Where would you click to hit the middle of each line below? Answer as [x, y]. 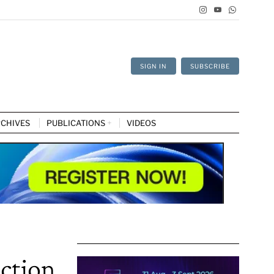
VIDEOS [141, 123]
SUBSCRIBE [210, 66]
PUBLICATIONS [76, 123]
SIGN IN [154, 66]
